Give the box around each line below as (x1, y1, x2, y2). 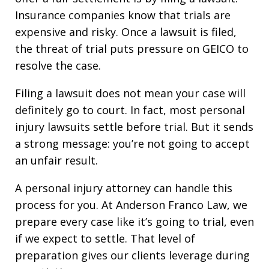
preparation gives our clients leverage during (15, 247, 250, 262)
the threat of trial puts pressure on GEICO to (15, 41, 249, 56)
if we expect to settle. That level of (15, 231, 195, 246)
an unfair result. (15, 153, 98, 168)
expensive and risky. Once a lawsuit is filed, (15, 24, 237, 39)
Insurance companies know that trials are (15, 7, 231, 22)
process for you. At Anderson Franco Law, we (15, 197, 247, 212)
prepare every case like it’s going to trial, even (15, 214, 254, 229)
